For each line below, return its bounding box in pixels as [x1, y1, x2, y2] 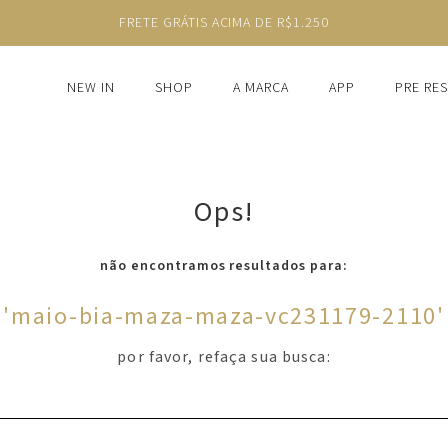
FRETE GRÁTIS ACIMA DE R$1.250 [118, 13, 330, 33]
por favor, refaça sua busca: [117, 346, 331, 368]
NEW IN [67, 78, 116, 98]
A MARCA [233, 78, 289, 98]
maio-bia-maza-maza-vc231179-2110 [11, 299, 437, 334]
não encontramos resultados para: [99, 256, 349, 276]
